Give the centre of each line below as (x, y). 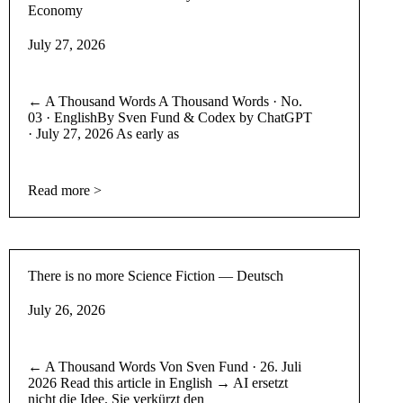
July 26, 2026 (67, 309)
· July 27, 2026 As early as (104, 133)
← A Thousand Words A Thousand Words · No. (166, 101)
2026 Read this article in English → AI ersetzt (158, 382)
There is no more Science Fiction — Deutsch (156, 275)
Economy (56, 10)
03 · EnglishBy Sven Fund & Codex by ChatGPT (170, 117)
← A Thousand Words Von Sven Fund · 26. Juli (165, 366)
